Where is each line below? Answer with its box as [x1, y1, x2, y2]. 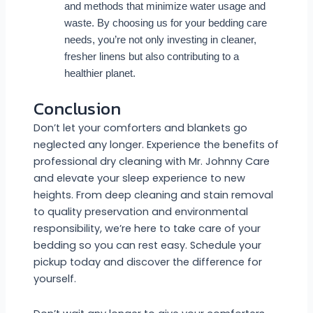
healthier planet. [64, 68, 136, 80]
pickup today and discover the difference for [33, 255, 262, 270]
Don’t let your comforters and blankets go [33, 121, 247, 136]
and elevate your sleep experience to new [33, 171, 245, 186]
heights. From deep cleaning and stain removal [33, 188, 273, 203]
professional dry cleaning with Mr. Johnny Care [33, 154, 270, 169]
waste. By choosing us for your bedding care [64, 17, 267, 29]
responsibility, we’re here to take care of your [33, 221, 261, 236]
